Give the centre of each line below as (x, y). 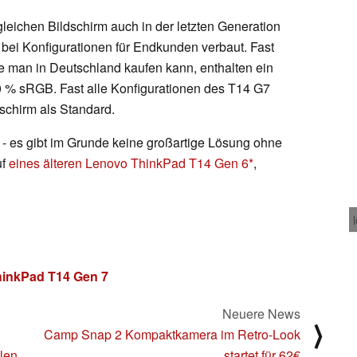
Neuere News (261, 313)
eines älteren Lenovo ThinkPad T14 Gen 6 (129, 163)
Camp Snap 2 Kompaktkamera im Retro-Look (172, 334)
